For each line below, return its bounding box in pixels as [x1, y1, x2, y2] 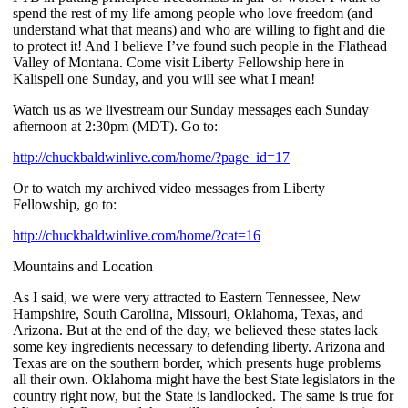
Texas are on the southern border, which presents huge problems [13, 354, 381, 371]
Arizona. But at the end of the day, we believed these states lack [13, 321, 378, 338]
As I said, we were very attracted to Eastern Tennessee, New [13, 289, 361, 305]
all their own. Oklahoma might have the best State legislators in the [13, 371, 395, 387]
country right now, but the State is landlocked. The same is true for [13, 387, 393, 403]
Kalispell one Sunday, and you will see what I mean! [13, 70, 315, 87]
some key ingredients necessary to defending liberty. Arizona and [13, 338, 385, 354]
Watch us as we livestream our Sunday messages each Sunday [13, 101, 369, 117]
